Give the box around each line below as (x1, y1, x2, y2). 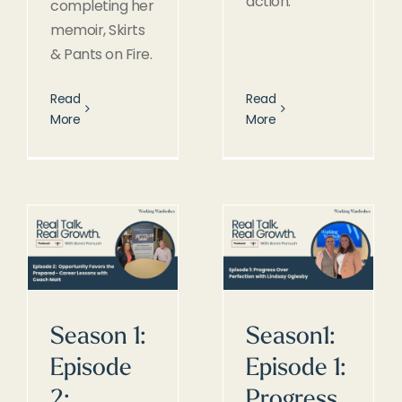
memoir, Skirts (50, 19, 144, 40)
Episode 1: (246, 356, 345, 381)
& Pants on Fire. (50, 43, 152, 65)
